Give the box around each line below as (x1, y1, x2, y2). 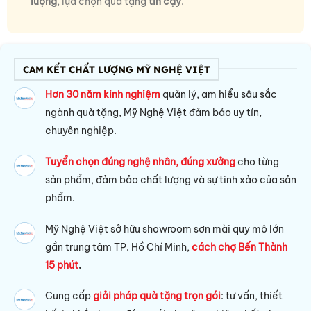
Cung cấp (45, 289, 94, 303)
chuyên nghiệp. (45, 124, 117, 137)
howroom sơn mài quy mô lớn (147, 222, 285, 235)
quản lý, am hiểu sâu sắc (160, 88, 278, 101)
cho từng (237, 155, 280, 168)
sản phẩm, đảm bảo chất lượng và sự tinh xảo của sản (45, 173, 297, 186)
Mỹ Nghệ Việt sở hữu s (45, 222, 148, 235)
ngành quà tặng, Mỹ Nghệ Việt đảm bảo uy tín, (45, 106, 262, 119)
